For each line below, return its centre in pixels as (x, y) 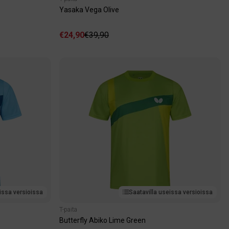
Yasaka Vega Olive (89, 9)
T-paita (68, 209)
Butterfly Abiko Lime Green (102, 220)
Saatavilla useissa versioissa (171, 192)
